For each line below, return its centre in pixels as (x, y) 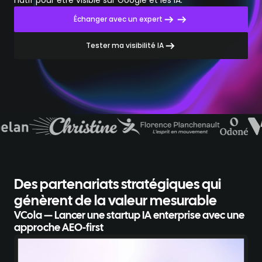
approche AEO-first (59, 228)
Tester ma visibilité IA (125, 45)
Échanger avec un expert (118, 19)
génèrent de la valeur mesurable (116, 201)
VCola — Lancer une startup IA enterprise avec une (129, 216)
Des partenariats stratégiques (108, 185)
